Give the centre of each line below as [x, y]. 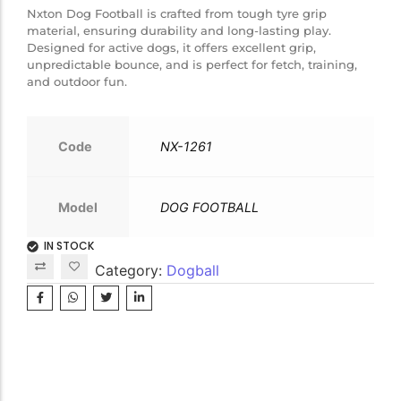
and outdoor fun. [77, 81]
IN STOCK [69, 245]
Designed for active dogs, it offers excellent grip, [171, 47]
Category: [131, 270]
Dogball [193, 270]
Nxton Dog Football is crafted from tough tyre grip [177, 13]
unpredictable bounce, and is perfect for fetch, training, [192, 64]
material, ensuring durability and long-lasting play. [179, 30]
